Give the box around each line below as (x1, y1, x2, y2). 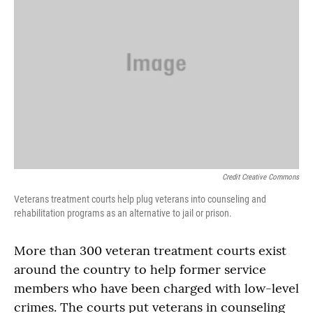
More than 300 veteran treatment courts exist (14, 242, 286, 259)
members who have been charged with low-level (14, 280, 299, 296)
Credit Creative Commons (222, 173, 299, 182)
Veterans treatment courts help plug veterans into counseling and (14, 194, 266, 205)
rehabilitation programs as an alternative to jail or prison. (14, 208, 232, 219)
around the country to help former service (14, 261, 266, 277)
